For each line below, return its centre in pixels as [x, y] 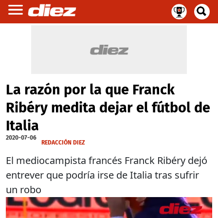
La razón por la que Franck [90, 90]
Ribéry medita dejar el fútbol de [108, 108]
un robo [24, 190]
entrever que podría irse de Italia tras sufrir [102, 175]
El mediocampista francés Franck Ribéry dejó [107, 160]
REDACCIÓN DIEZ [63, 143]
